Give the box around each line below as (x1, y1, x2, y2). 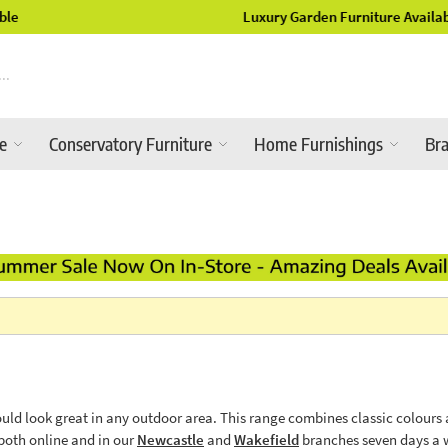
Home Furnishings (254, 131, 387, 155)
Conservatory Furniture (49, 131, 216, 155)
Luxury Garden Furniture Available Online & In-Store (66, 7, 400, 26)
